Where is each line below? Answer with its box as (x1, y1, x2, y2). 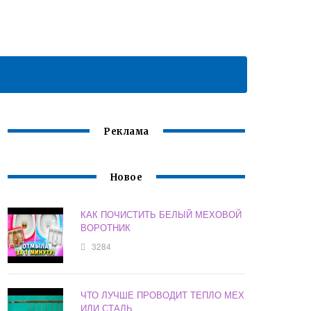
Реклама (103, 126, 149, 138)
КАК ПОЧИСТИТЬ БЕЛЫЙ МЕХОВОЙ (81, 208, 242, 221)
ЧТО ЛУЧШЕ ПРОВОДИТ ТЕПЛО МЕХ (81, 288, 245, 302)
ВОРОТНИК (81, 221, 131, 235)
